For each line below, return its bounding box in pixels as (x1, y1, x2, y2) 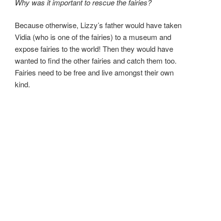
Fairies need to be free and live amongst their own (15, 67, 174, 78)
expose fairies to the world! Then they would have (15, 43, 173, 54)
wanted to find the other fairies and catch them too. (15, 55, 177, 66)
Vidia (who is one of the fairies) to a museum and (15, 32, 171, 42)
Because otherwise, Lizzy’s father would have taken (15, 20, 182, 31)
